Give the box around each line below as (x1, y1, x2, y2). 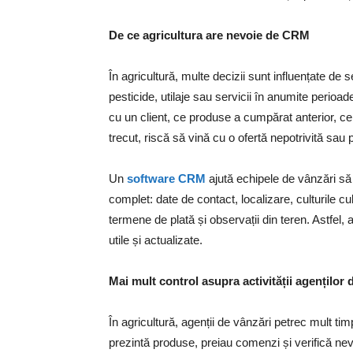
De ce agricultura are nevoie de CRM (109, 28, 310, 42)
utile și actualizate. (109, 232, 203, 247)
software (127, 171, 178, 185)
